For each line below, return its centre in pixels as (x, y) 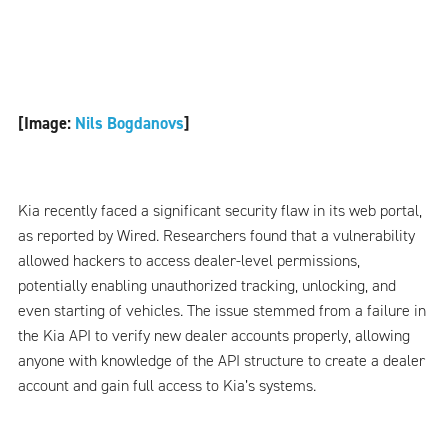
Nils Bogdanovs (129, 123)
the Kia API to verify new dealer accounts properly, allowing (214, 335)
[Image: (46, 123)
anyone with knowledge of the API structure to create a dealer (221, 360)
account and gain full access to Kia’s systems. (167, 385)
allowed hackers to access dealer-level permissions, (189, 260)
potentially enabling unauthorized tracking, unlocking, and (207, 285)
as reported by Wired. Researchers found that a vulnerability (216, 235)
